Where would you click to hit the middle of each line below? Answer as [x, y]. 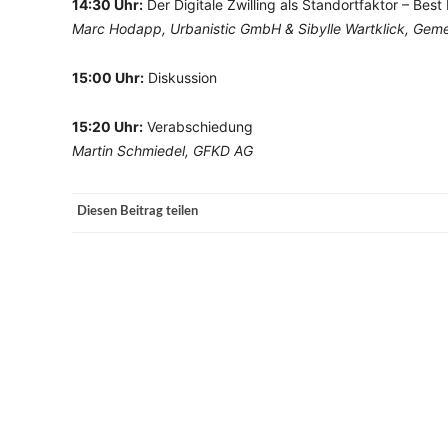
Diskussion [180, 77]
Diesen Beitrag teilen [137, 211]
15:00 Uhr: [108, 77]
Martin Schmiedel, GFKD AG [162, 150]
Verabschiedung [198, 126]
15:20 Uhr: [107, 126]
